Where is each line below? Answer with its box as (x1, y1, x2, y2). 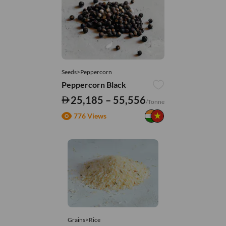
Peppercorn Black (61, 79, 126, 89)
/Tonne (146, 97, 165, 105)
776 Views (73, 111, 106, 121)
